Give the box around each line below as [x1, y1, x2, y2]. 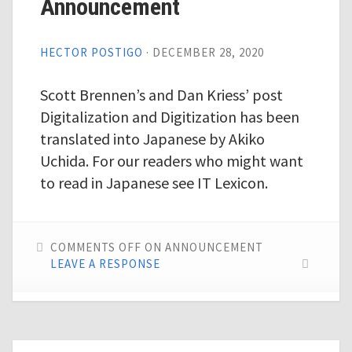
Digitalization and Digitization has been [39, 107, 299, 126]
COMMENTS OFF [49, 240, 141, 255]
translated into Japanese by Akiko [39, 129, 265, 148]
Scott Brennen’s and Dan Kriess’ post [39, 85, 283, 104]
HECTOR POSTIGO [39, 45, 143, 60]
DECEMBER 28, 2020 [152, 45, 264, 60]
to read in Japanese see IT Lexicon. [39, 173, 268, 192]
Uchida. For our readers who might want [39, 151, 303, 170]
